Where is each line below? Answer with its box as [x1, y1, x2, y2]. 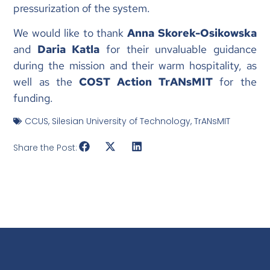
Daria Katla [37, 42, 100, 57]
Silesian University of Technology [52, 115, 191, 127]
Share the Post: [13, 141, 78, 154]
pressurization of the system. [13, 1, 151, 15]
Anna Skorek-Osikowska [127, 26, 257, 40]
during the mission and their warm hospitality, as [13, 58, 257, 73]
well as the [13, 75, 79, 89]
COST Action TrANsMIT [78, 75, 213, 89]
